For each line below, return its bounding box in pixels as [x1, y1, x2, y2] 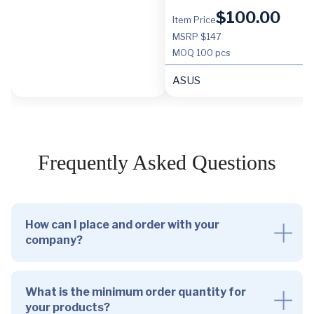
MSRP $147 [172, 30, 221, 42]
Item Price [172, 13, 216, 25]
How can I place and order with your [25, 217, 219, 231]
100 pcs [196, 46, 231, 58]
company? [25, 233, 83, 247]
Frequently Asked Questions [38, 150, 276, 174]
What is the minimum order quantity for [25, 285, 246, 299]
